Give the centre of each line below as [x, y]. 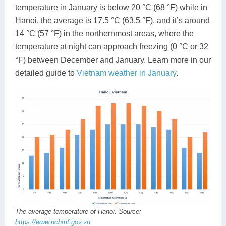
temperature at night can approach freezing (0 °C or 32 [112, 46]
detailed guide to [46, 73]
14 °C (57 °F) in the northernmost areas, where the [104, 33]
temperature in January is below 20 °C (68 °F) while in [111, 7]
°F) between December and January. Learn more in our [113, 60]
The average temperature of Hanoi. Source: [78, 211]
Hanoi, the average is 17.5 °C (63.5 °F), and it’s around [112, 20]
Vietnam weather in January [126, 73]
